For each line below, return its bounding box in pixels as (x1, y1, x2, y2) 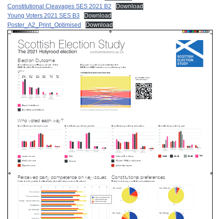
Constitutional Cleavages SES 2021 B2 (7, 2, 111, 10)
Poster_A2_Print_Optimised (7, 21, 81, 28)
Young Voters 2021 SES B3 (7, 12, 80, 19)
